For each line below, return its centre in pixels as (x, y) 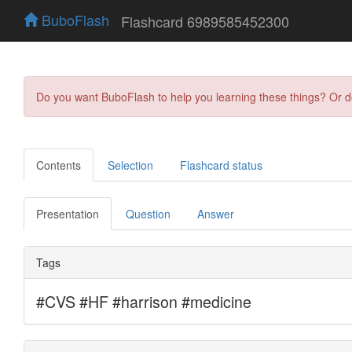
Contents (59, 165)
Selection (130, 165)
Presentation (68, 213)
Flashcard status (221, 165)
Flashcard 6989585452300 (205, 21)
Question (148, 213)
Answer (216, 213)
